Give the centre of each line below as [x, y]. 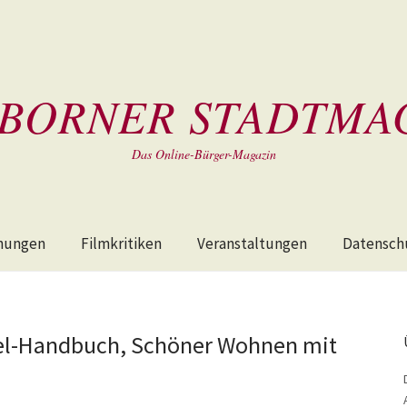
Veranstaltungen [252, 243]
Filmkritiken [121, 243]
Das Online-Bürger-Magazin [203, 154]
